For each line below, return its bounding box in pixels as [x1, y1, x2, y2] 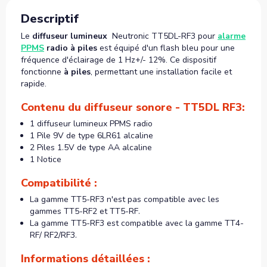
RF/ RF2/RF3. [30, 229, 77, 241]
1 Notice [30, 153, 61, 165]
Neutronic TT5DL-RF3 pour [110, 30, 218, 42]
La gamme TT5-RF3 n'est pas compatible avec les [30, 193, 219, 205]
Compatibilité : [21, 175, 97, 190]
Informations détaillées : [21, 251, 153, 266]
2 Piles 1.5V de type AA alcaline [30, 141, 152, 153]
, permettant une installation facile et [91, 66, 232, 77]
